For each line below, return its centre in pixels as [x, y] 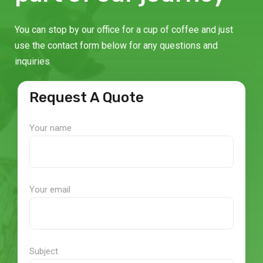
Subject [44, 251]
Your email [50, 190]
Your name [50, 128]
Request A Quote [87, 97]
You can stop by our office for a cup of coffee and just [124, 30]
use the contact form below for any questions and [116, 45]
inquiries [32, 61]
